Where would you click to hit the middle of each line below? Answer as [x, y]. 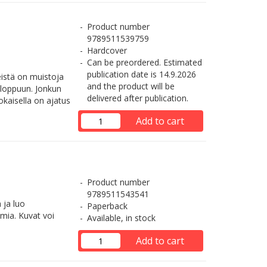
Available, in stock [121, 218]
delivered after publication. [137, 98]
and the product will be [131, 86]
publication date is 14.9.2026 [141, 74]
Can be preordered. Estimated [144, 62]
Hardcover [107, 50]
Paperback [107, 206]
